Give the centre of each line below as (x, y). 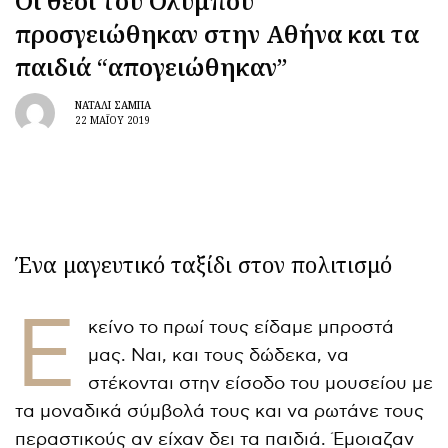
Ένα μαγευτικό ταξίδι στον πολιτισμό (204, 263)
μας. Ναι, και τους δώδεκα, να (218, 355)
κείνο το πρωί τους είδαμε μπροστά (240, 327)
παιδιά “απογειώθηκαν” (151, 66)
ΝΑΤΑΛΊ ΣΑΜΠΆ (113, 105)
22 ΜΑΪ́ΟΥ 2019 (113, 120)
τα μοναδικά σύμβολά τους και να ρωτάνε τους (220, 411)
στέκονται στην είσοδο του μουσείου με (260, 383)
